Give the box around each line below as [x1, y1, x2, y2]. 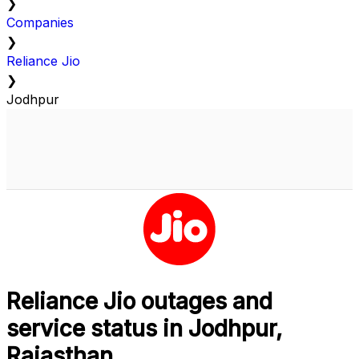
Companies [6, 14, 74, 31]
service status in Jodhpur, [6, 315, 282, 343]
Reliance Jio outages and [6, 288, 272, 316]
